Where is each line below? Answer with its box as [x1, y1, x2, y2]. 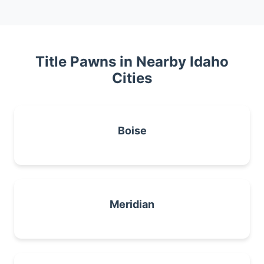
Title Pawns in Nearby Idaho [35, 53, 229, 70]
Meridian [110, 198, 154, 210]
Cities [112, 70, 152, 87]
